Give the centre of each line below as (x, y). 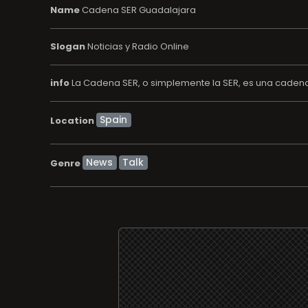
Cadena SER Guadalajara (137, 10)
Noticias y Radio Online (137, 46)
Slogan (67, 46)
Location (72, 120)
